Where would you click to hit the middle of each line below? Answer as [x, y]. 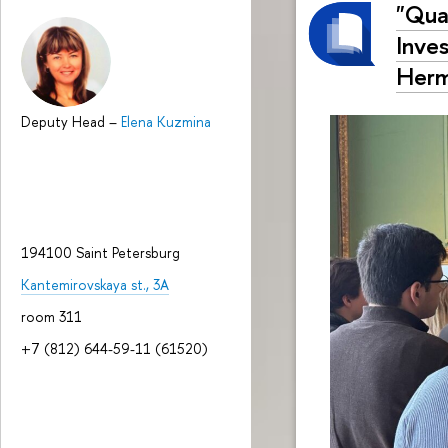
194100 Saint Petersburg [100, 252]
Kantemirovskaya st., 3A [95, 284]
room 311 [51, 317]
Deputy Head [65, 122]
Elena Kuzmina [166, 122]
